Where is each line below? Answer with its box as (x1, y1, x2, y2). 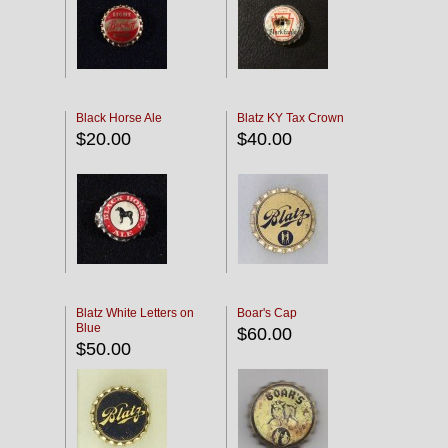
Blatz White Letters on (76, 306, 194, 320)
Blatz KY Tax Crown (237, 111, 344, 125)
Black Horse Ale (76, 111, 162, 125)
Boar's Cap (237, 306, 297, 320)
